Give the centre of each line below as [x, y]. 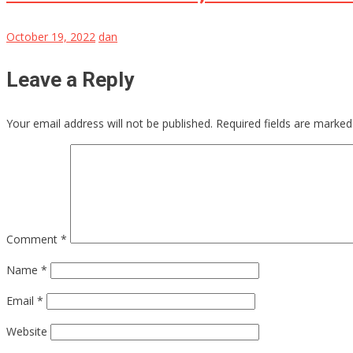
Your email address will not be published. [110, 124]
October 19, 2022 [51, 37]
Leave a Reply [70, 80]
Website [27, 332]
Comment [33, 240]
